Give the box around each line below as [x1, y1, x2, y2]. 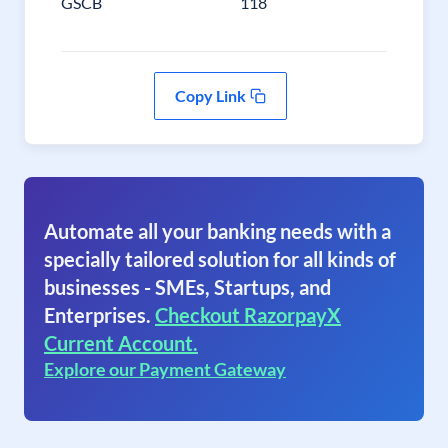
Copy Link [174, 86, 246, 105]
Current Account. [44, 331, 198, 355]
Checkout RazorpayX [155, 303, 341, 327]
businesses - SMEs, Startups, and [44, 275, 331, 299]
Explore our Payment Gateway [44, 358, 286, 380]
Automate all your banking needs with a [44, 219, 391, 243]
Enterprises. [44, 303, 151, 327]
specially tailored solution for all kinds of [44, 247, 396, 271]
